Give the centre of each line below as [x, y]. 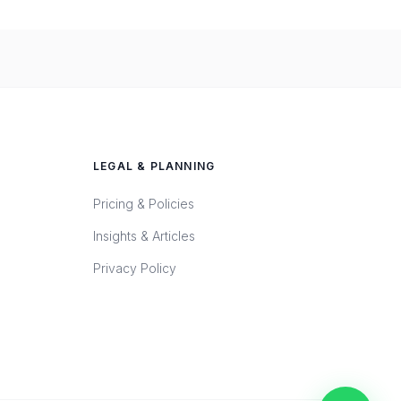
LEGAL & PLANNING [154, 166]
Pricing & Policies [144, 204]
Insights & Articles [144, 236]
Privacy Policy [135, 268]
